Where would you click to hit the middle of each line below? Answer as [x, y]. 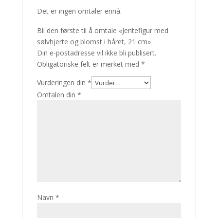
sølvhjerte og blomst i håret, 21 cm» [94, 42]
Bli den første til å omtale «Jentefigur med [102, 30]
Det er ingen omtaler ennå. [79, 11]
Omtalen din [57, 95]
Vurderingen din [62, 82]
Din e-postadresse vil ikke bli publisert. [96, 53]
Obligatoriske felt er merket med [89, 64]
